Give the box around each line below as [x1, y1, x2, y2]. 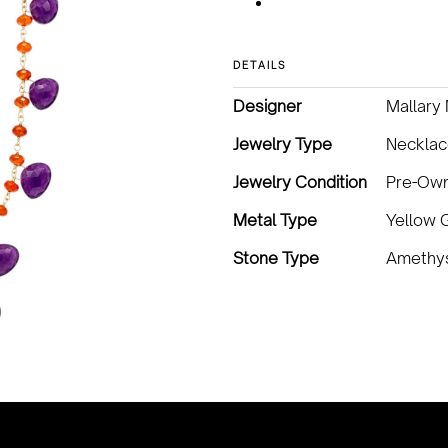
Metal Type [233, 210, 317, 230]
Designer [233, 96, 302, 116]
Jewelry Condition [233, 172, 367, 192]
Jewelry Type [233, 134, 332, 154]
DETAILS [233, 59, 288, 71]
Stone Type [233, 248, 319, 268]
